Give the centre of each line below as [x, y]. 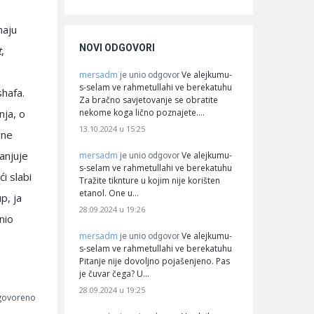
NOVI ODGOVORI [117, 47]
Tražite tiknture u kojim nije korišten [150, 180]
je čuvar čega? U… [114, 273]
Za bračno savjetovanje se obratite [149, 100]
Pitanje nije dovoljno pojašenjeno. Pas [155, 261]
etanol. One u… [109, 193]
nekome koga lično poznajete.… [142, 112]
